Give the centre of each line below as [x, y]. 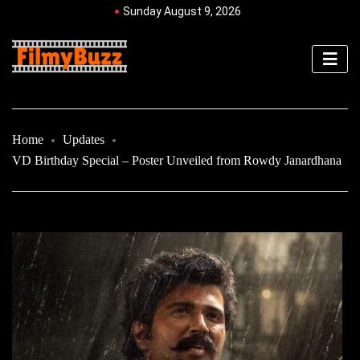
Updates [84, 139]
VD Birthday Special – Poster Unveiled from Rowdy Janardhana [177, 160]
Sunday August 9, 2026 [182, 11]
